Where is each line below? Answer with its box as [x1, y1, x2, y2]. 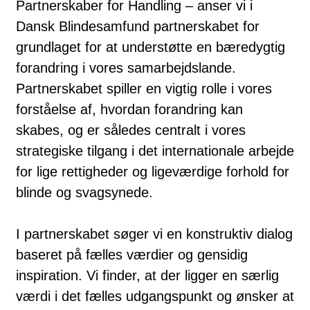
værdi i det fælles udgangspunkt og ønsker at [16, 288, 294, 304]
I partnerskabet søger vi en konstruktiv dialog [16, 226, 293, 241]
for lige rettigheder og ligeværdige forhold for [16, 163, 289, 179]
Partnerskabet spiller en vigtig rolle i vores [16, 80, 272, 96]
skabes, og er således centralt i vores [16, 122, 246, 138]
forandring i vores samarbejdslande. [16, 60, 236, 75]
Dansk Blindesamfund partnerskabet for [16, 18, 259, 34]
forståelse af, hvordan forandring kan [16, 101, 243, 117]
